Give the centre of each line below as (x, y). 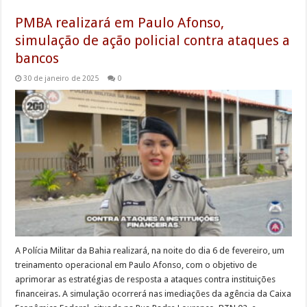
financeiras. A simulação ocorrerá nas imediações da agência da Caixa (153, 294)
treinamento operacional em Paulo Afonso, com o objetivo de (136, 265)
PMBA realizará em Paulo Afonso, (120, 22)
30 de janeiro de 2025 (61, 78)
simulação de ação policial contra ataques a (153, 40)
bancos (37, 58)
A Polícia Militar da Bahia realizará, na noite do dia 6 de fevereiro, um (150, 251)
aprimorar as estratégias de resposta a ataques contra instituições (146, 280)
